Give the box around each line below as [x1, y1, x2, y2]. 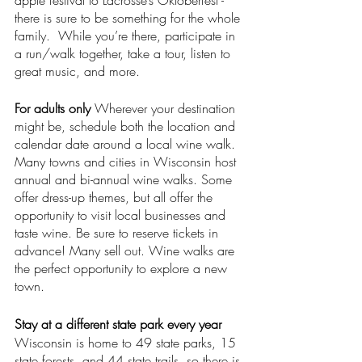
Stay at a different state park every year [15, 315, 221, 333]
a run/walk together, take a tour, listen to [15, 44, 234, 62]
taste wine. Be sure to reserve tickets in [15, 224, 222, 242]
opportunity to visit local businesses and [15, 206, 229, 224]
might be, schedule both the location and [15, 117, 239, 135]
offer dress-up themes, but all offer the [15, 188, 217, 206]
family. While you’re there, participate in [15, 27, 239, 44]
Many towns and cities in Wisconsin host [15, 153, 240, 170]
